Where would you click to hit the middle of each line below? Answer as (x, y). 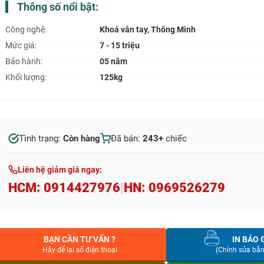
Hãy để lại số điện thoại (80, 250)
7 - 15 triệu (120, 46)
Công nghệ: (26, 30)
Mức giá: (21, 46)
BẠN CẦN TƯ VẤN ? (80, 240)
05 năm (113, 62)
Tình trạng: (41, 139)
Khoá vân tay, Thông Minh (148, 30)
